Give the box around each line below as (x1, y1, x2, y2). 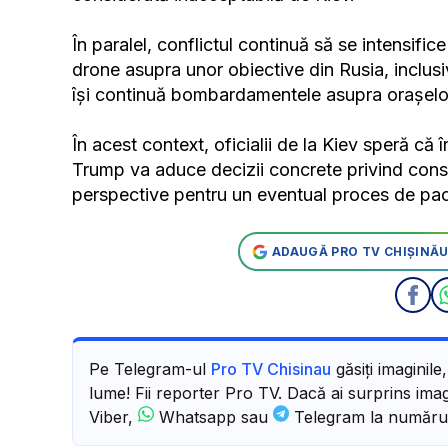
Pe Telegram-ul (89, 359, 211, 380)
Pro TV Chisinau (211, 359, 331, 380)
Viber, (89, 407, 138, 428)
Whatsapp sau (154, 407, 273, 428)
